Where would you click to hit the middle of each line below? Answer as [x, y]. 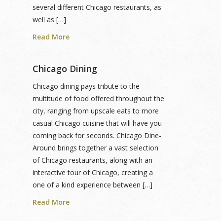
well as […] [49, 19]
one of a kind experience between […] [92, 185]
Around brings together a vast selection [95, 148]
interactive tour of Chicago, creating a [93, 172]
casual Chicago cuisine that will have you [97, 123]
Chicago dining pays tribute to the [86, 86]
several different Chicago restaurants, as [97, 7]
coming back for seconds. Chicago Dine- [97, 135]
